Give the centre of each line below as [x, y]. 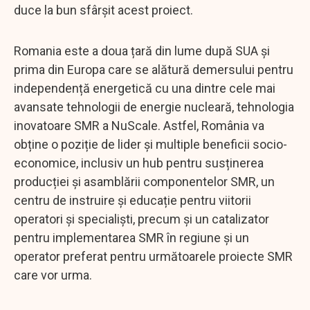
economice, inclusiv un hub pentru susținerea [139, 163]
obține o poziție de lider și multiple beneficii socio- [151, 144]
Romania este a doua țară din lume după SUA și [142, 51]
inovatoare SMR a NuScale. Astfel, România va [139, 125]
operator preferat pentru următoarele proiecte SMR [153, 256]
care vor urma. [54, 275]
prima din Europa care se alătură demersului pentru [154, 69]
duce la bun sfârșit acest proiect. [103, 10]
